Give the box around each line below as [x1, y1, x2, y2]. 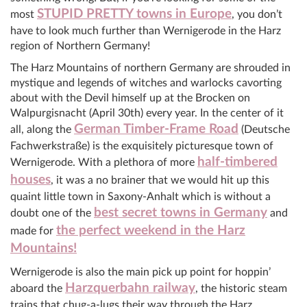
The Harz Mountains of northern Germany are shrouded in [10, 62, 291, 73]
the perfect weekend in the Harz [56, 223, 245, 237]
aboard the [10, 282, 65, 294]
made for [10, 225, 56, 236]
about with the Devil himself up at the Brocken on [10, 92, 250, 103]
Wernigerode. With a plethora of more [10, 156, 197, 168]
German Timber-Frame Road [74, 122, 238, 136]
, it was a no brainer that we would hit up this [51, 174, 269, 186]
